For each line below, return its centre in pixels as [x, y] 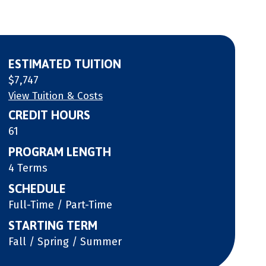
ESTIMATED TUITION [65, 64]
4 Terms [28, 168]
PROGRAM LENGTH [60, 152]
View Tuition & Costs [56, 96]
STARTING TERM [53, 225]
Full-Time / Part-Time [60, 205]
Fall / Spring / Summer [65, 242]
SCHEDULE [37, 189]
